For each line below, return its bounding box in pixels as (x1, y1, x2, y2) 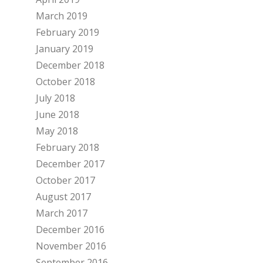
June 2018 (36, 108, 79, 122)
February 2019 (36, 26, 99, 39)
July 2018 (36, 92, 75, 105)
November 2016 (36, 240, 106, 253)
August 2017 (36, 190, 91, 204)
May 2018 (36, 124, 78, 138)
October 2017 (36, 174, 95, 187)
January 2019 (36, 42, 93, 56)
